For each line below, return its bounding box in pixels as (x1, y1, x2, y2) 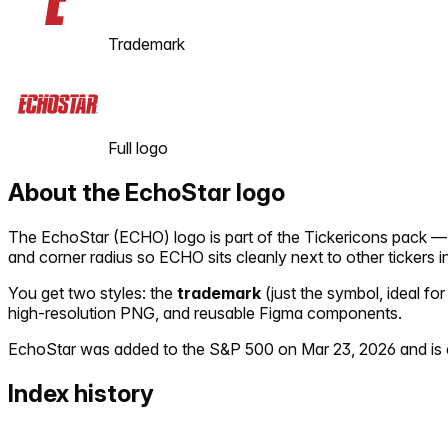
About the (8, 177, 125, 207)
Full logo (108, 137, 168, 158)
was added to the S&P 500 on (76, 338, 297, 359)
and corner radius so (8, 246, 159, 267)
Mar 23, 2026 (301, 338, 396, 359)
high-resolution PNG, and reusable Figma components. (8, 302, 402, 323)
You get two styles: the (8, 282, 173, 303)
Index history (8, 378, 154, 408)
